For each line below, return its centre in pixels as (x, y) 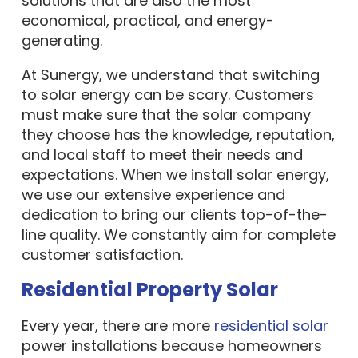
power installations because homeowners (171, 346)
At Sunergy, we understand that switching (170, 75)
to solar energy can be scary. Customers (167, 95)
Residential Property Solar (149, 290)
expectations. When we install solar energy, (175, 175)
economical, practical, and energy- (147, 20)
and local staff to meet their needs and (162, 155)
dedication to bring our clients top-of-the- (174, 215)
